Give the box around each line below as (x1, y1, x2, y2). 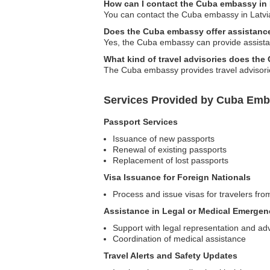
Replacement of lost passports (113, 155, 228, 165)
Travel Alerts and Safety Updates (104, 251, 237, 260)
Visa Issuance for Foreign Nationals (104, 172, 251, 182)
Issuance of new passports (113, 134, 215, 143)
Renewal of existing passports (113, 145, 227, 154)
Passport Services (104, 117, 178, 127)
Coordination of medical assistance (113, 234, 246, 243)
